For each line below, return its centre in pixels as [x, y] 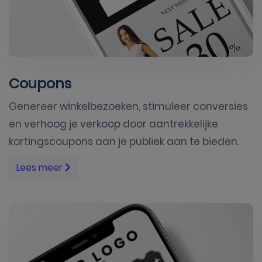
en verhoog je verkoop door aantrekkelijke [113, 124]
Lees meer [41, 167]
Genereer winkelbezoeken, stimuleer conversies [128, 106]
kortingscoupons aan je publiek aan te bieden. [124, 141]
